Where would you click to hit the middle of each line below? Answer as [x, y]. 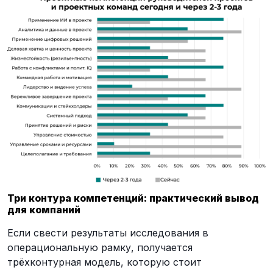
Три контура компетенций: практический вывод [133, 198]
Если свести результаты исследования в [108, 232]
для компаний [44, 209]
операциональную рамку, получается [100, 247]
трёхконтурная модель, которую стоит [105, 262]
